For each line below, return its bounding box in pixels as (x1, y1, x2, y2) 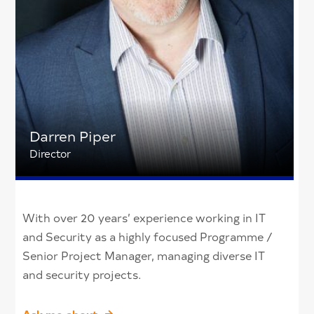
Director (29, 145, 71, 161)
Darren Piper (29, 125, 116, 145)
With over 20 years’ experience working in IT (22, 209, 266, 225)
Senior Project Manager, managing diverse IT (22, 247, 266, 263)
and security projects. (22, 266, 142, 282)
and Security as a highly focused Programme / (22, 228, 273, 244)
